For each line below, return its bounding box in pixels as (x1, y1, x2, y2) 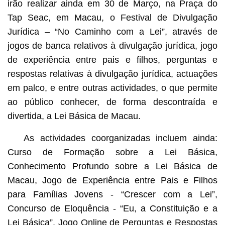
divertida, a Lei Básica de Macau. (7, 110, 141, 121)
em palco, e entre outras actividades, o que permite (7, 82, 218, 93)
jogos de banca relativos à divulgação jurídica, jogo (7, 40, 218, 51)
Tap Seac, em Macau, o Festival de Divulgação (7, 12, 218, 23)
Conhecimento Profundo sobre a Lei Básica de (7, 161, 218, 171)
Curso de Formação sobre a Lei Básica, (7, 147, 218, 157)
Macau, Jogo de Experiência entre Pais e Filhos (7, 175, 218, 185)
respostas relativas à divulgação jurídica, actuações (7, 68, 218, 79)
